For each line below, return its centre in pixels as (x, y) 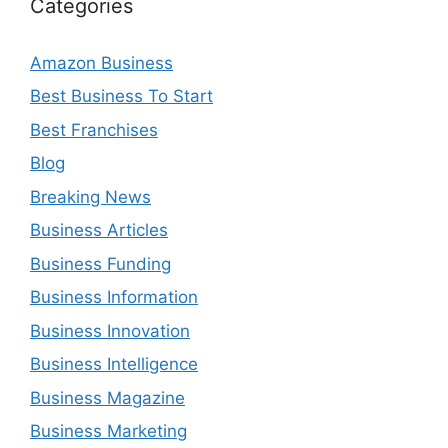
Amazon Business (101, 62)
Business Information (114, 297)
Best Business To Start (121, 96)
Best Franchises (94, 129)
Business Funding (100, 263)
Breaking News (90, 196)
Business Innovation (110, 330)
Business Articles (99, 230)
